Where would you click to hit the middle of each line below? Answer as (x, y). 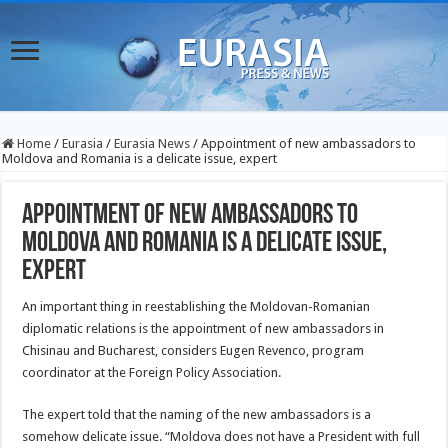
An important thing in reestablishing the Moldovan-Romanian (196, 306)
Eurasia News (152, 143)
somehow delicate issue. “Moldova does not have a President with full (221, 436)
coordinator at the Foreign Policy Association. (152, 372)
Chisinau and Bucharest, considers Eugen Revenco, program (193, 350)
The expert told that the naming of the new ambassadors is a (197, 414)
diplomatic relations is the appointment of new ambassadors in (203, 328)
